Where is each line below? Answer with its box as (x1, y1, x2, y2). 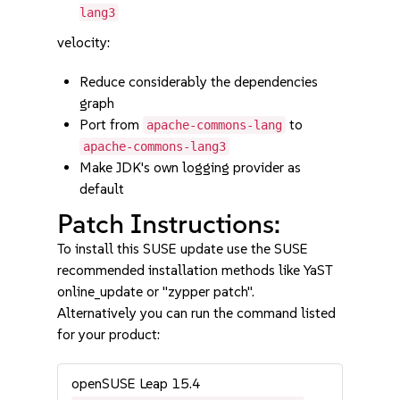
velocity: (57, 34, 111, 51)
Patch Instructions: (57, 207, 281, 240)
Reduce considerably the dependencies (79, 73, 319, 90)
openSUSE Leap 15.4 (71, 375, 202, 392)
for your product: (57, 326, 161, 343)
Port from (79, 116, 144, 133)
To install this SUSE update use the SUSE (57, 240, 309, 257)
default (79, 180, 125, 197)
